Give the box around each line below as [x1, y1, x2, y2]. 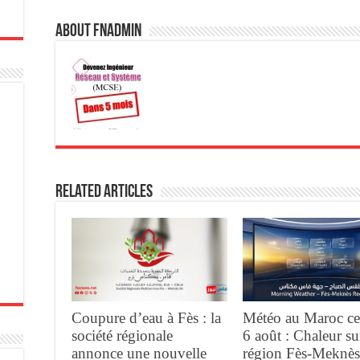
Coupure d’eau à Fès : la [72, 309, 221, 326]
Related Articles [55, 183, 153, 202]
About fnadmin [55, 22, 141, 42]
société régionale [72, 326, 173, 344]
